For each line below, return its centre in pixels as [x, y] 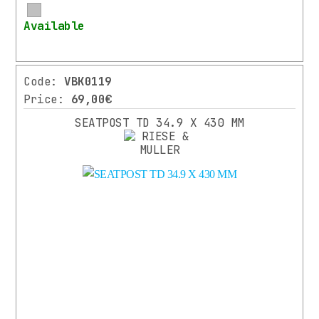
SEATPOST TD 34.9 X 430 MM [159, 123]
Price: [47, 100]
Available [54, 26]
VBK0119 [88, 82]
